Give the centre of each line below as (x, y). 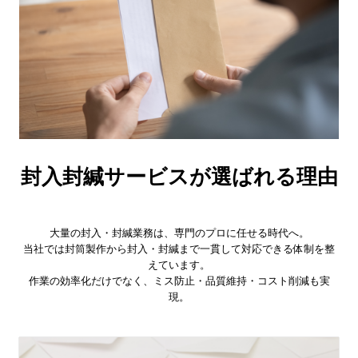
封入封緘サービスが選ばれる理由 (179, 177)
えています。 (179, 265)
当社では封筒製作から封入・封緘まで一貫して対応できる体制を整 (179, 249)
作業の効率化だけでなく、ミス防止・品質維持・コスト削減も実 (179, 281)
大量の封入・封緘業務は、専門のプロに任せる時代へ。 (179, 233)
